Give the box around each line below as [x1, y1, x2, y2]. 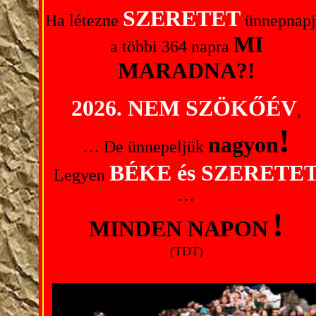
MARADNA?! [117, 58, 255, 83]
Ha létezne [44, 11, 123, 30]
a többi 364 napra [109, 37, 233, 56]
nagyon [208, 132, 279, 157]
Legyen [54, 166, 109, 184]
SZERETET [122, 6, 241, 31]
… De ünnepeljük [83, 138, 208, 156]
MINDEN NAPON [89, 216, 268, 241]
